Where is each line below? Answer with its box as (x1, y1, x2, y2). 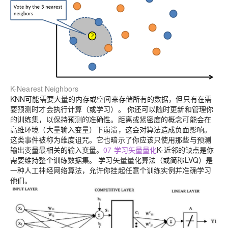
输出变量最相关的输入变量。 (10, 144, 104, 155)
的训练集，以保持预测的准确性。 (10, 113, 118, 124)
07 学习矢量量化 (103, 144, 157, 155)
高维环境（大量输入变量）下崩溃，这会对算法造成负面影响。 (10, 124, 211, 134)
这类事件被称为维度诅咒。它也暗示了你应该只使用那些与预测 (10, 134, 211, 145)
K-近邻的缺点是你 (157, 144, 214, 155)
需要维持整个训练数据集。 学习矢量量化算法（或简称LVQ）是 (10, 154, 213, 165)
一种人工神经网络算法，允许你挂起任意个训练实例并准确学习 (10, 164, 211, 175)
